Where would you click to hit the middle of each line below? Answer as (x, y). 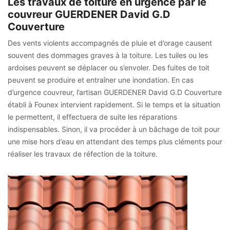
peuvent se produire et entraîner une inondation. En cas (101, 80)
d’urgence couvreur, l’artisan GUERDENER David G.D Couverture (115, 92)
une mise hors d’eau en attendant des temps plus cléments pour (115, 141)
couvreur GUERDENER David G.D (89, 14)
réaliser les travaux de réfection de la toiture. (83, 154)
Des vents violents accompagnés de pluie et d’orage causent (110, 43)
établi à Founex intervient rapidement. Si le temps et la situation (114, 104)
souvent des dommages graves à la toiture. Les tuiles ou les (108, 55)
